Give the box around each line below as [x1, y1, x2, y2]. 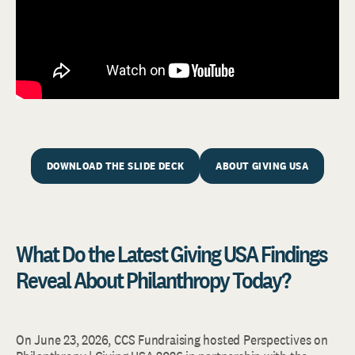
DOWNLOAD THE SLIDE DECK [46, 158, 185, 174]
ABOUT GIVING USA [216, 158, 309, 174]
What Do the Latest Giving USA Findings [16, 239, 327, 269]
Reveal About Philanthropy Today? [16, 265, 290, 296]
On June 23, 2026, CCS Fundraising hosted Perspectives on [16, 330, 328, 349]
